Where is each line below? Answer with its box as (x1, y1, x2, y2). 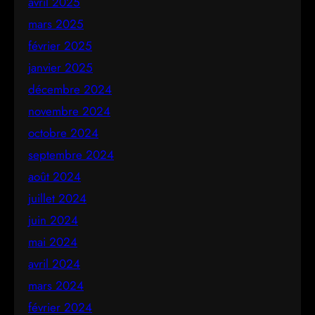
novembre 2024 (28, 102, 110, 120)
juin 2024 (28, 211, 78, 229)
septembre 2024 (28, 146, 114, 163)
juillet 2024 (28, 189, 86, 207)
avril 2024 (28, 255, 80, 272)
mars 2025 (28, 15, 84, 32)
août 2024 (28, 167, 81, 185)
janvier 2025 (28, 58, 93, 76)
